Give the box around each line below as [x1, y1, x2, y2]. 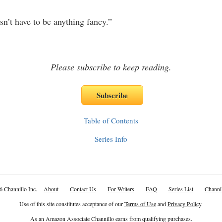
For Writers [108, 185, 134, 193]
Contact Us [70, 185, 96, 193]
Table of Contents [84, 115, 138, 125]
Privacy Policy [167, 200, 201, 208]
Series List [168, 185, 193, 193]
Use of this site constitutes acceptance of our [19, 200, 124, 208]
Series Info [95, 134, 127, 144]
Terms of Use [124, 200, 156, 208]
